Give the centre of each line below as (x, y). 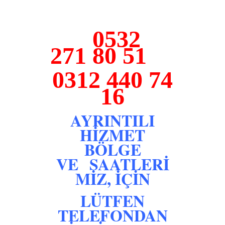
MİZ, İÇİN (113, 178)
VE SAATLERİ (113, 164)
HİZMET (113, 135)
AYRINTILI (113, 120)
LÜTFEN (113, 200)
